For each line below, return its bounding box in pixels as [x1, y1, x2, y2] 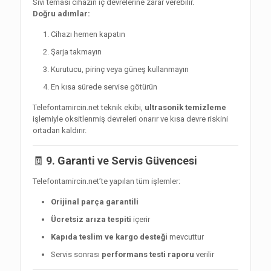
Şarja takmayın [51, 47, 102, 57]
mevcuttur [168, 232, 204, 242]
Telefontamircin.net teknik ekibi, [33, 103, 145, 113]
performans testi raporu [102, 250, 194, 260]
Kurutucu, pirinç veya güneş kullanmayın [51, 65, 189, 74]
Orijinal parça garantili [51, 197, 139, 207]
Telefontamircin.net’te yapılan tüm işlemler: [33, 177, 180, 186]
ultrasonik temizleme [145, 103, 226, 113]
